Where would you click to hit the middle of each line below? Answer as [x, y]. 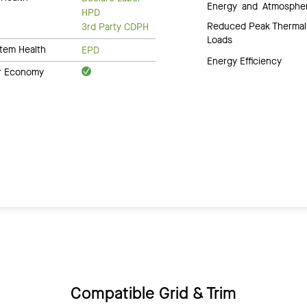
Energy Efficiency [245, 61]
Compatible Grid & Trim [153, 293]
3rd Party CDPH [115, 27]
